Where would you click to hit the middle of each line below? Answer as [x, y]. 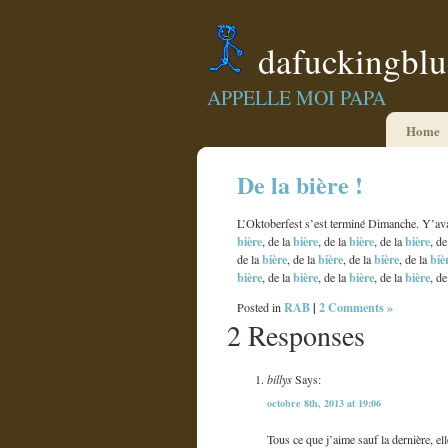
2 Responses [296, 335]
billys [279, 378]
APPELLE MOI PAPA [296, 97]
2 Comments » [356, 307]
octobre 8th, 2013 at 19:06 [324, 402]
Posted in [260, 307]
